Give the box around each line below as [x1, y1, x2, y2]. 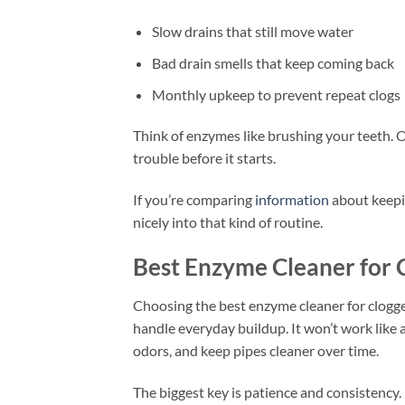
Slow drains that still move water [151, 23, 353, 41]
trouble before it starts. [133, 149, 276, 167]
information [255, 191, 329, 209]
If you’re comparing [133, 191, 255, 209]
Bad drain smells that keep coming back [151, 54, 394, 72]
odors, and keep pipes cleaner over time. [133, 341, 379, 359]
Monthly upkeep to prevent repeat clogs [151, 85, 400, 103]
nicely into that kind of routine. [133, 213, 323, 231]
